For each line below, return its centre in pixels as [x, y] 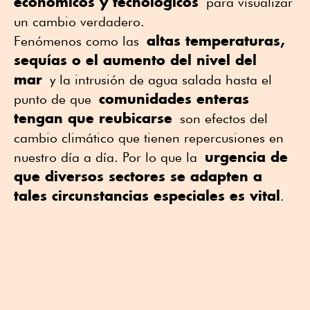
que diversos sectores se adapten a [138, 176]
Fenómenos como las [80, 41]
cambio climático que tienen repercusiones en [149, 138]
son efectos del [220, 119]
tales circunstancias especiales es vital [147, 196]
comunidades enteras [174, 99]
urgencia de [246, 157]
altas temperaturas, [216, 41]
